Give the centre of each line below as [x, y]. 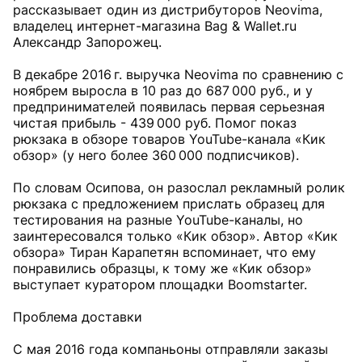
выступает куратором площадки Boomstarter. [160, 284]
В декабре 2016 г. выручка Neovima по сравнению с [178, 74]
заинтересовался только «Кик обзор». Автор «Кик [175, 236]
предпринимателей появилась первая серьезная [169, 107]
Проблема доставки [78, 317]
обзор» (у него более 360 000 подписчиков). [156, 155]
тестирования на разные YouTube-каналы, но [158, 220]
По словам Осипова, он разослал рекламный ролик [179, 187]
